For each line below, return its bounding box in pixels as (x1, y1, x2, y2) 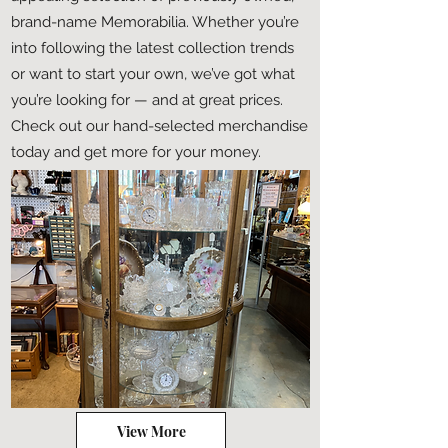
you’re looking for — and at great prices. (11, 91, 283, 109)
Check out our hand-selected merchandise (11, 117, 308, 135)
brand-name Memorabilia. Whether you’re (11, 13, 299, 31)
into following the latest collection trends (11, 39, 294, 57)
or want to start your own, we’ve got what (11, 65, 295, 83)
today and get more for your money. (11, 143, 261, 161)
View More (116, 421, 186, 441)
